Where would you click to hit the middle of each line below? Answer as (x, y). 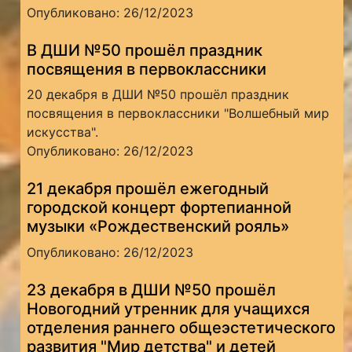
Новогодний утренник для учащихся (169, 309)
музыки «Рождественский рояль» (158, 227)
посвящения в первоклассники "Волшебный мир (178, 114)
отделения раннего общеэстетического (181, 328)
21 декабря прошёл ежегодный (148, 189)
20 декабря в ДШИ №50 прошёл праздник (158, 95)
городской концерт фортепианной (159, 208)
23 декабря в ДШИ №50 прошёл (152, 290)
